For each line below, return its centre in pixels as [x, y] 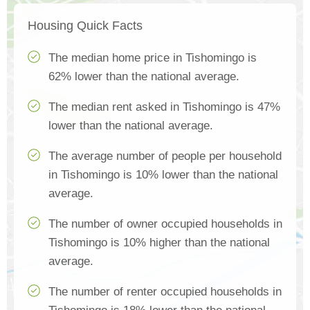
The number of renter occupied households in [165, 292]
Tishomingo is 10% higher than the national [159, 243]
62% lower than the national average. [144, 77]
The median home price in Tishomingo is [153, 58]
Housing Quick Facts [85, 26]
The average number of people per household [165, 156]
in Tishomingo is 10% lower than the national [163, 175]
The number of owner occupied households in [165, 224]
